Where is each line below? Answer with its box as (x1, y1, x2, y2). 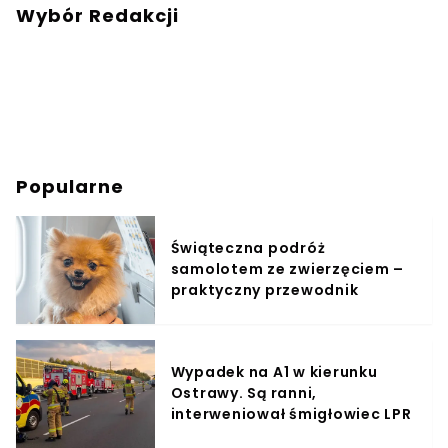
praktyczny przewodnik (170, 280, 359, 301)
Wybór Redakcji (16, 2, 179, 28)
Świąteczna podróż (170, 238, 326, 259)
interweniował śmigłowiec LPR (170, 404, 412, 425)
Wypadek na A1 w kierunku (170, 362, 378, 383)
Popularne (16, 173, 124, 199)
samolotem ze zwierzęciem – (170, 259, 405, 280)
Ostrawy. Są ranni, (170, 383, 318, 404)
